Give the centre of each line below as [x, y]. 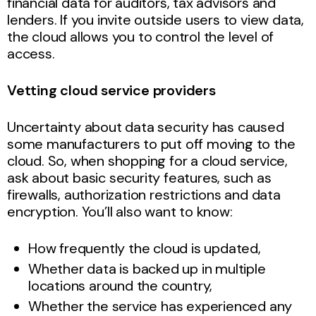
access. [31, 53]
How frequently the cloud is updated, [145, 248]
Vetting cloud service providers [111, 90]
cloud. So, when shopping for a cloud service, [147, 160]
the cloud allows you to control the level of [141, 36]
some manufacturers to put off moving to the [151, 144]
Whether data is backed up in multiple [147, 268]
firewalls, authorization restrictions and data [144, 194]
